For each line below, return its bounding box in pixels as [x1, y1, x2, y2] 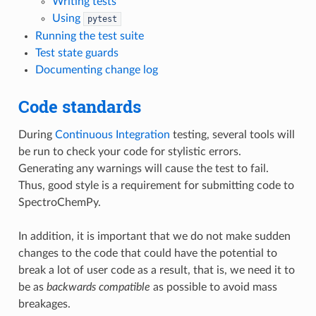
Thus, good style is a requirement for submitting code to [18, 179, 294, 191]
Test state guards [35, 47, 119, 59]
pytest [87, 13, 117, 24]
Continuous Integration [54, 128, 170, 140]
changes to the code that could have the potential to [18, 247, 277, 259]
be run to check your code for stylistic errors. [18, 145, 241, 157]
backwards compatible [46, 281, 150, 293]
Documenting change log [35, 63, 158, 75]
